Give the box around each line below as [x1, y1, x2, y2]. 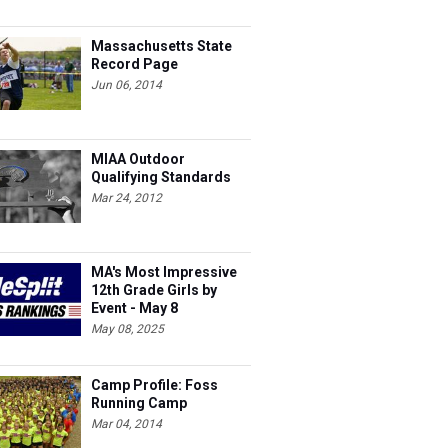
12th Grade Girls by [91, 282, 217, 298]
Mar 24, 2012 [91, 191, 162, 205]
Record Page [91, 56, 178, 72]
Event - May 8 [91, 300, 178, 316]
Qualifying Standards [91, 169, 231, 185]
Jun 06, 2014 [91, 78, 162, 92]
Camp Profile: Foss [91, 377, 218, 393]
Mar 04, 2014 [91, 417, 162, 431]
